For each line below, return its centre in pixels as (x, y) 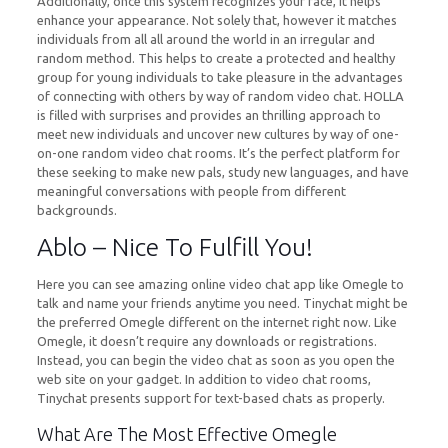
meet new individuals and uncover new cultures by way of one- (217, 134)
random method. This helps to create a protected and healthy (215, 58)
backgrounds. (76, 210)
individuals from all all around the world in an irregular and (205, 39)
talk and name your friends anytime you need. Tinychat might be (222, 303)
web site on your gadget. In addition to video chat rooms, (203, 379)
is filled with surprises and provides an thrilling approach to (208, 115)
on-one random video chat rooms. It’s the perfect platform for (218, 153)
